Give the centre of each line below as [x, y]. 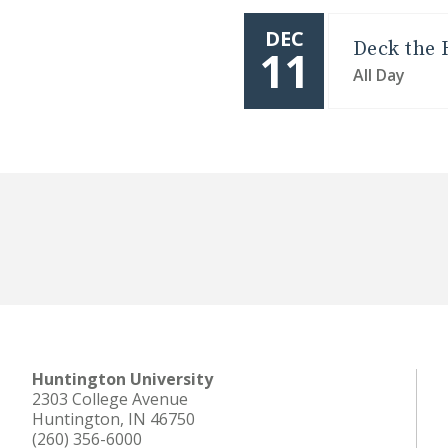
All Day [379, 74]
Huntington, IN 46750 [113, 419]
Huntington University [122, 379]
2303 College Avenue [110, 399]
